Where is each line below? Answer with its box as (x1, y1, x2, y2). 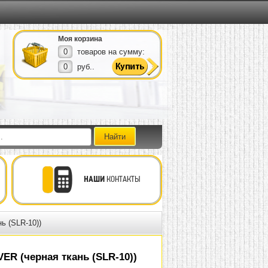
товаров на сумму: (77, 47, 145, 56)
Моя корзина (58, 35, 102, 43)
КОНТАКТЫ (105, 174, 140, 184)
